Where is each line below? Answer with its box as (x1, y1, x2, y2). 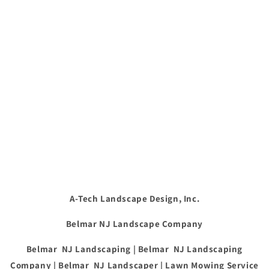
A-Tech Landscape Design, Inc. (69, 193, 200, 205)
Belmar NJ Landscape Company (65, 218, 204, 230)
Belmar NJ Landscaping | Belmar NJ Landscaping (26, 243, 243, 255)
